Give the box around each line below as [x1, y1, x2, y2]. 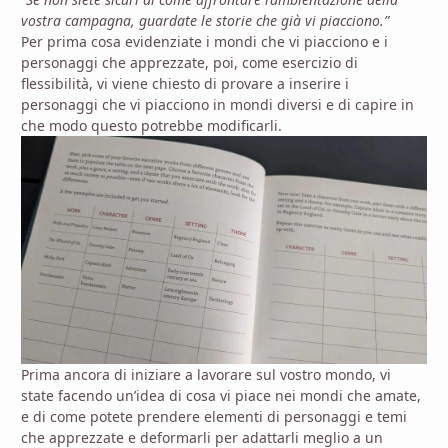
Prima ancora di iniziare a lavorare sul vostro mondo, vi [21, 364, 391, 384]
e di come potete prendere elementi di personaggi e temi [21, 406, 407, 426]
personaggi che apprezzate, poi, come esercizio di [21, 52, 358, 72]
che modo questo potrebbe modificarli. [21, 115, 282, 135]
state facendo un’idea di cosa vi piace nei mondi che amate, [21, 385, 421, 405]
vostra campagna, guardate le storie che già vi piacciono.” [21, 10, 389, 30]
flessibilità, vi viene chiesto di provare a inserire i [21, 73, 349, 93]
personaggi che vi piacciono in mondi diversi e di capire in [21, 94, 414, 114]
